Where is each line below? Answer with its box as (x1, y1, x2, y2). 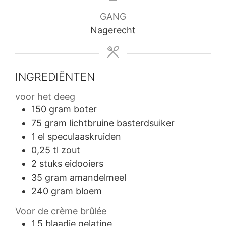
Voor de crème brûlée (15, 205, 107, 216)
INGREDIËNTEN (15, 70, 95, 83)
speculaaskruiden (47, 131, 122, 142)
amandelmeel (70, 172, 127, 183)
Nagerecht (90, 25, 136, 35)
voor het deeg (15, 91, 76, 102)
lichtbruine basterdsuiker (69, 118, 175, 129)
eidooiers (65, 158, 104, 169)
